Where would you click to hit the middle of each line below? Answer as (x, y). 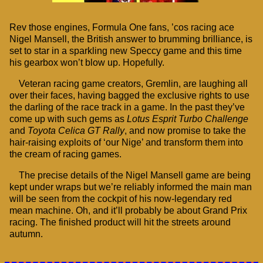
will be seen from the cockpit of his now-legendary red (121, 199)
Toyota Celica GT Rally (76, 131)
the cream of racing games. (65, 154)
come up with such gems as (68, 119)
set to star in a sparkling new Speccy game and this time (126, 51)
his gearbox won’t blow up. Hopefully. (87, 63)
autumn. (26, 234)
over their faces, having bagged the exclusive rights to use (129, 96)
